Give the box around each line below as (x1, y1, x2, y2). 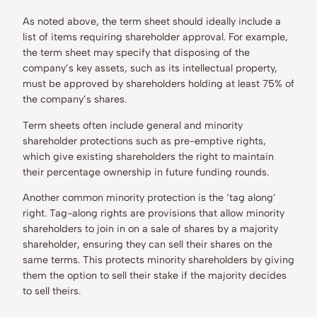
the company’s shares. (23, 93, 127, 106)
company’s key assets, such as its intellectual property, (23, 62, 277, 75)
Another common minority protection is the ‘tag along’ (23, 191, 276, 204)
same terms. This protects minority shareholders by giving (23, 253, 294, 267)
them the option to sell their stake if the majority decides (23, 269, 287, 282)
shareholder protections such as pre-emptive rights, (23, 134, 266, 147)
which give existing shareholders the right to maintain (23, 149, 274, 163)
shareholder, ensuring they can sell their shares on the (23, 238, 272, 251)
